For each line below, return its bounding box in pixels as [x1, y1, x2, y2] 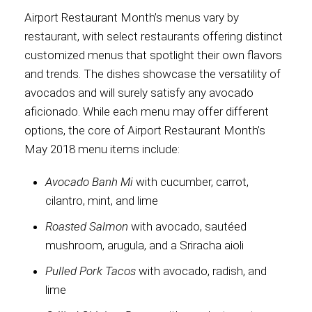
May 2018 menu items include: [24, 142, 180, 156]
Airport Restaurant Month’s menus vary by [24, 10, 239, 24]
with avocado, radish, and [136, 264, 267, 278]
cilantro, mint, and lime [45, 194, 158, 208]
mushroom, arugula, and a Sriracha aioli [45, 238, 244, 252]
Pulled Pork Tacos [45, 264, 136, 278]
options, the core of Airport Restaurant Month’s [24, 123, 265, 137]
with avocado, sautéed [128, 219, 247, 233]
